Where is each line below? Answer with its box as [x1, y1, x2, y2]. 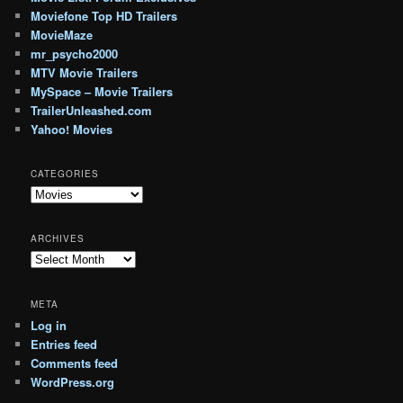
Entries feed [31, 335, 98, 353]
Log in [31, 316, 67, 334]
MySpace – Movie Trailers [31, 82, 174, 100]
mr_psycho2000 [31, 44, 119, 62]
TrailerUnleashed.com [31, 101, 153, 119]
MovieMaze [31, 25, 94, 43]
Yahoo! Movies [31, 120, 113, 138]
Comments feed [31, 354, 119, 372]
